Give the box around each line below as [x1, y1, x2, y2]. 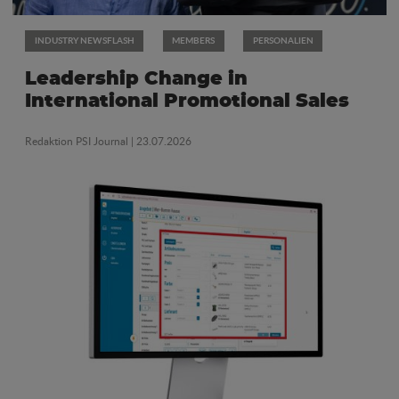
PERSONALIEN [252, 33, 313, 46]
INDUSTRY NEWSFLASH [34, 33, 134, 46]
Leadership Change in [25, 69, 248, 88]
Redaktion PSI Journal [25, 134, 131, 150]
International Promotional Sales [25, 91, 349, 110]
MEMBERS [172, 33, 215, 46]
